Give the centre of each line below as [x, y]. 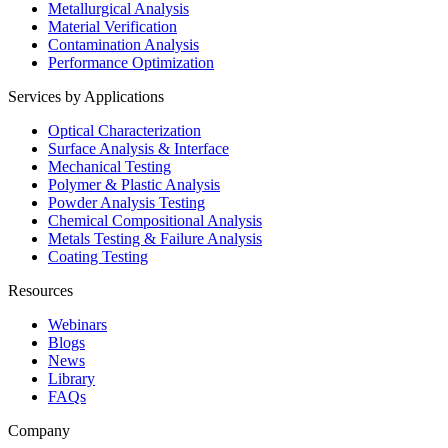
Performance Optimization [131, 63]
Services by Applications [86, 97]
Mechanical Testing [109, 167]
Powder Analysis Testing [126, 203]
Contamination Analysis [123, 45]
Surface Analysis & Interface [138, 149]
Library [71, 379]
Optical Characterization [124, 131]
